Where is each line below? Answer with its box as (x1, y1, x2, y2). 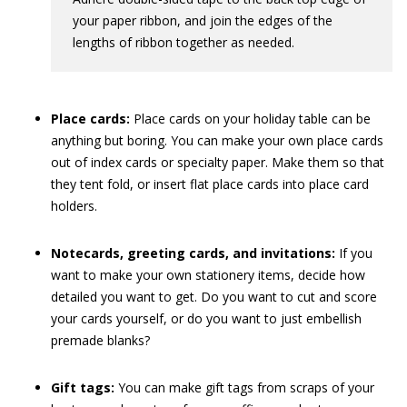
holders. (51, 197, 97, 214)
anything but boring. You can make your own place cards (51, 132, 383, 149)
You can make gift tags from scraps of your (114, 379, 374, 396)
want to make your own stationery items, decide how (51, 266, 365, 283)
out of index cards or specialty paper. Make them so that (51, 154, 384, 171)
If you (335, 244, 372, 262)
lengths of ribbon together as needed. (73, 34, 294, 51)
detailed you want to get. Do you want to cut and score (51, 288, 377, 305)
